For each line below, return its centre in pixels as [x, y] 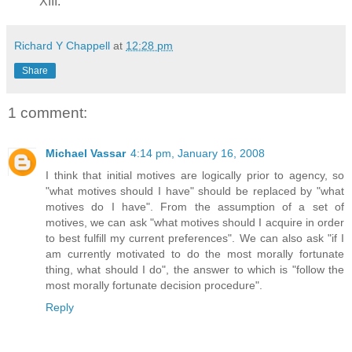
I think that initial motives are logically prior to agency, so [195, 176]
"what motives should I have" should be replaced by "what [195, 191]
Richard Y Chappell [62, 45]
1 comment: [48, 112]
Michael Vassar [86, 154]
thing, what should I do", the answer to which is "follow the [195, 270]
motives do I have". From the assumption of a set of [195, 207]
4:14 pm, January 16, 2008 [198, 154]
